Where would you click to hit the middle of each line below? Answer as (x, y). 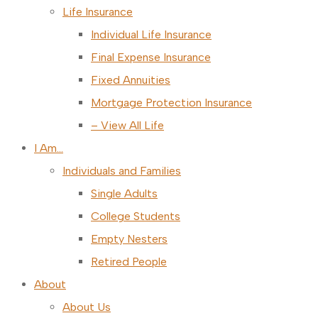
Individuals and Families (122, 171)
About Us (87, 307)
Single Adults (124, 193)
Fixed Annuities (131, 80)
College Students (136, 216)
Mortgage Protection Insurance (171, 103)
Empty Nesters (129, 239)
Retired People (129, 262)
